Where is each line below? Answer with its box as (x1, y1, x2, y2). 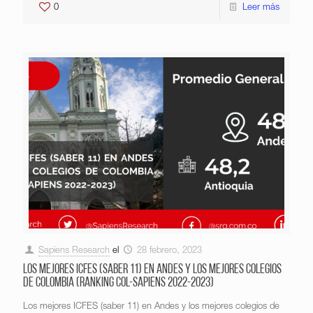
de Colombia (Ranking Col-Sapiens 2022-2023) (23, 276, 214, 290)
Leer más (242, 3, 279, 13)
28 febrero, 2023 (137, 246, 203, 256)
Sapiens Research (38, 246, 110, 256)
